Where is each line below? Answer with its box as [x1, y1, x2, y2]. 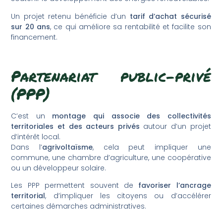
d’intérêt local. [11, 131, 61, 142]
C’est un [11, 111, 53, 121]
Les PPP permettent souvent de [11, 180, 139, 190]
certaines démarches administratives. [11, 201, 147, 211]
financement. [11, 32, 58, 42]
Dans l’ [11, 142, 43, 152]
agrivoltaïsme [42, 142, 93, 152]
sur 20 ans [11, 21, 51, 32]
